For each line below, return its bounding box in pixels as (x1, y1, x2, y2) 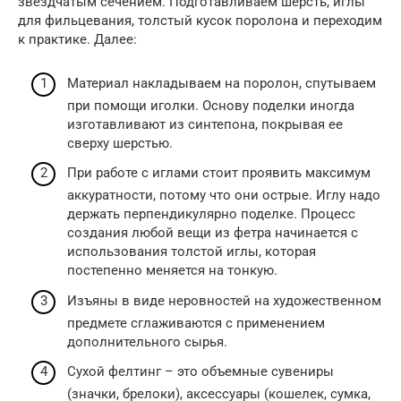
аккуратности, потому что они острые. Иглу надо (67, 187, 380, 204)
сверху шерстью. (67, 134, 173, 151)
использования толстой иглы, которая (67, 243, 316, 260)
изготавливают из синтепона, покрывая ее (67, 115, 343, 132)
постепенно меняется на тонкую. (67, 262, 277, 279)
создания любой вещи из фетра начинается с (67, 225, 358, 242)
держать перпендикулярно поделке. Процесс (67, 206, 355, 223)
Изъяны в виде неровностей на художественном (67, 292, 381, 309)
